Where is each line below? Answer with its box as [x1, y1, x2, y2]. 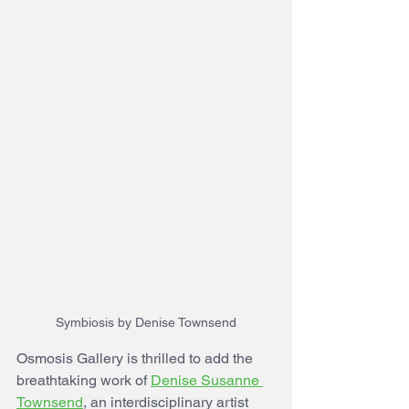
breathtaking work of [16, 372, 151, 390]
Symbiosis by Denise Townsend [56, 315, 236, 330]
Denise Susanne [151, 372, 263, 390]
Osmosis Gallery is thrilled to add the [16, 350, 257, 368]
